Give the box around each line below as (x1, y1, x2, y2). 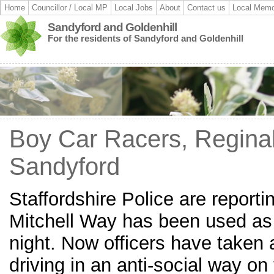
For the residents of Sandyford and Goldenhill (48, 33, 243, 43)
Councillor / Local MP (32, 3, 108, 12)
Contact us (187, 3, 226, 12)
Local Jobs (114, 3, 153, 12)
